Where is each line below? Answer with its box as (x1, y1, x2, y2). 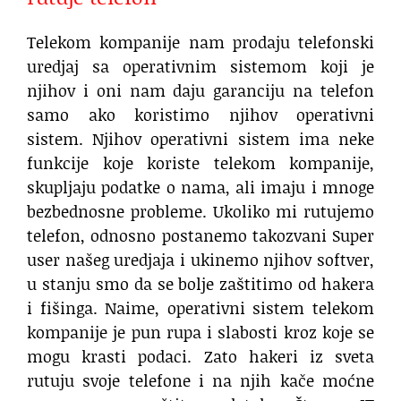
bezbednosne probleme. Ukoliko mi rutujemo (27, 200, 374, 224)
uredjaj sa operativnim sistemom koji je (27, 55, 374, 79)
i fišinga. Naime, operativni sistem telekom (27, 296, 374, 320)
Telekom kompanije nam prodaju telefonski (27, 30, 374, 55)
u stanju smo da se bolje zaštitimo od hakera (27, 272, 374, 296)
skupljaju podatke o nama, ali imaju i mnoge (27, 175, 374, 200)
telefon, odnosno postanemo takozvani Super (27, 224, 374, 248)
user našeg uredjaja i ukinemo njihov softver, (27, 248, 374, 272)
